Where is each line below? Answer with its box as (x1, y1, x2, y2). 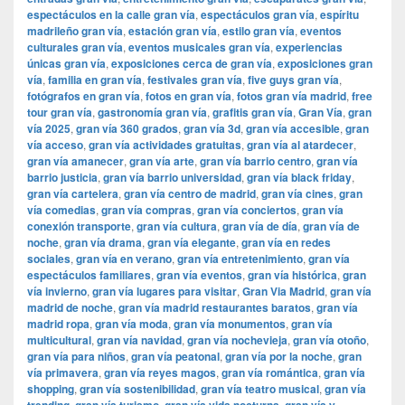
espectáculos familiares (27, 267, 151, 284)
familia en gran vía (48, 71, 142, 89)
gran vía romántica (221, 364, 318, 381)
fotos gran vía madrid (237, 88, 346, 105)
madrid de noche (27, 299, 113, 316)
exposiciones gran (278, 55, 372, 72)
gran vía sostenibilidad (80, 381, 195, 398)
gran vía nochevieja (187, 332, 287, 349)
